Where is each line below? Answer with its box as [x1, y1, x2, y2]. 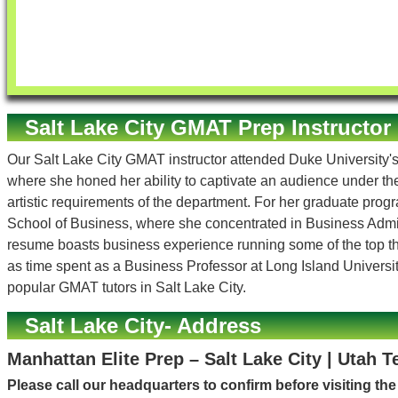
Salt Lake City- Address [25, 314, 261, 338]
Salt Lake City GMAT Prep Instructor [25, 115, 391, 139]
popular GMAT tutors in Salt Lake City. [7, 280, 246, 295]
